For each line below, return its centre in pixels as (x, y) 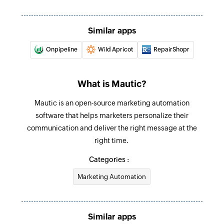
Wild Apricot (115, 49)
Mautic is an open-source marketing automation (112, 103)
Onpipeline (62, 49)
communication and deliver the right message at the (112, 128)
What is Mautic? (112, 83)
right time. (112, 140)
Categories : (109, 159)
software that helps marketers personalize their (112, 115)
